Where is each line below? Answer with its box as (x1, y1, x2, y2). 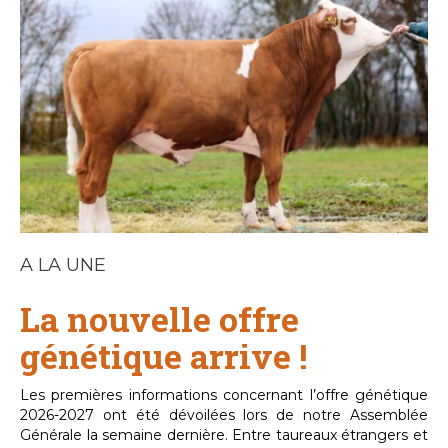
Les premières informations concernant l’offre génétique (20, 386, 428, 405)
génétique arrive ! (20, 333, 307, 379)
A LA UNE (20, 254, 106, 277)
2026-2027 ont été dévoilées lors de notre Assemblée (20, 406, 428, 425)
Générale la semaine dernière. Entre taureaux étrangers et (20, 426, 428, 445)
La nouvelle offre (20, 296, 299, 342)
